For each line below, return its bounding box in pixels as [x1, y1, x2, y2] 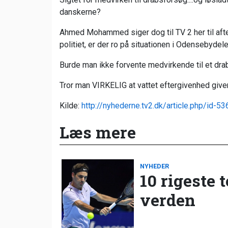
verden [140, 189, 195, 211]
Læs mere [60, 121, 136, 144]
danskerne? [60, 7, 101, 17]
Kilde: [60, 101, 81, 111]
